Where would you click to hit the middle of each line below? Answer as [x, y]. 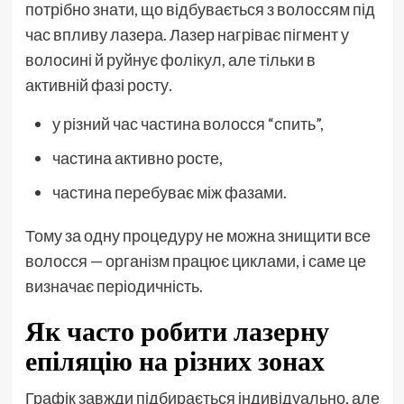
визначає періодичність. [114, 285]
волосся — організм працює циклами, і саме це [195, 260]
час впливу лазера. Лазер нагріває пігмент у [187, 34]
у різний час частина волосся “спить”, [188, 123]
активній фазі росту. [98, 84]
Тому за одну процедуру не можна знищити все [197, 235]
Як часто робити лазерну [177, 331]
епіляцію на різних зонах [174, 360]
